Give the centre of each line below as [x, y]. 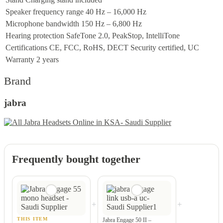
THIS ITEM [32, 219]
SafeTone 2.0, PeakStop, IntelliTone [123, 35]
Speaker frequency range [45, 11]
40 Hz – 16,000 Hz [116, 11]
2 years [48, 59]
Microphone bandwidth [42, 23]
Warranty [20, 59]
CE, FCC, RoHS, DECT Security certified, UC [124, 47]
